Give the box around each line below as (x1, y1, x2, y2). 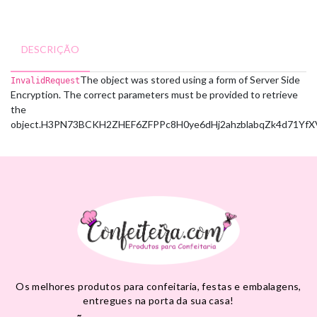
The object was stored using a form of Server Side (80, 74, 300, 86)
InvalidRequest (11, 76, 80, 86)
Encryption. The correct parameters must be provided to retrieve (11, 88, 298, 100)
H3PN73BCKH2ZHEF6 (41, 118, 142, 130)
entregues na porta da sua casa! (83, 294, 234, 306)
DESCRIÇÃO (21, 43, 79, 55)
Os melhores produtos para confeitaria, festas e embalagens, (16, 280, 301, 292)
